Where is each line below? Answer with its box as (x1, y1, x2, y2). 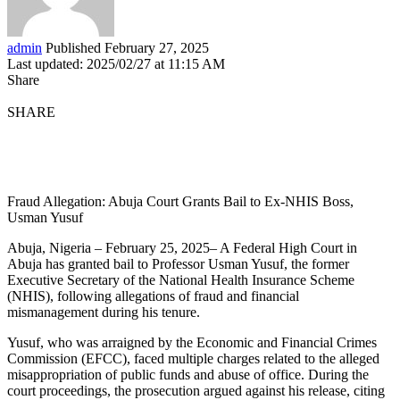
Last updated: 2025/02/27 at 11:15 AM (7, 55, 225, 71)
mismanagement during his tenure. (7, 304, 200, 320)
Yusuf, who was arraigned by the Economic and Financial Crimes (7, 334, 377, 350)
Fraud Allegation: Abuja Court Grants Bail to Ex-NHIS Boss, (7, 193, 354, 209)
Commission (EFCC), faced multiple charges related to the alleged (7, 350, 379, 366)
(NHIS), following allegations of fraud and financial (7, 287, 299, 304)
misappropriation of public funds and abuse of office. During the (7, 366, 369, 382)
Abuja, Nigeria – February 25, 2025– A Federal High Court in (7, 239, 357, 255)
